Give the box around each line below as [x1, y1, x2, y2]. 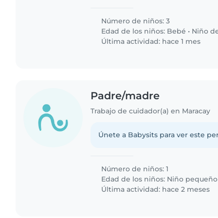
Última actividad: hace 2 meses [99, 184, 210, 194]
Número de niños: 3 [99, 16, 170, 25]
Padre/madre [91, 89, 160, 102]
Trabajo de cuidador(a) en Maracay [91, 106, 211, 115]
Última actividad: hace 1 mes [99, 36, 201, 46]
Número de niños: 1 [99, 164, 169, 173]
